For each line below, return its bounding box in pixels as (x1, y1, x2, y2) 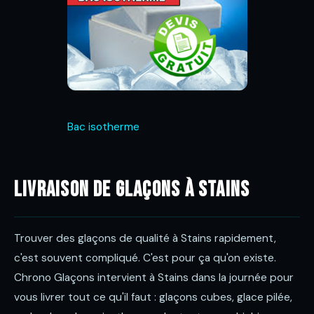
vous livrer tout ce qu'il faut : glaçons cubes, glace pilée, (14, 290, 292, 304)
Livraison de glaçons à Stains (14, 177, 250, 203)
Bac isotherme (67, 120, 139, 134)
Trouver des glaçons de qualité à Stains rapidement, (14, 231, 276, 245)
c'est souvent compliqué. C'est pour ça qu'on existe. (14, 251, 276, 265)
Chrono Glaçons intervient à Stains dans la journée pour (14, 271, 294, 285)
